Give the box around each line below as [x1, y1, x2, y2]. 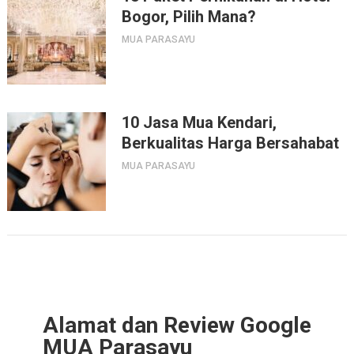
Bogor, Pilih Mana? [121, 6, 256, 26]
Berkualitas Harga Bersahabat [121, 133, 339, 153]
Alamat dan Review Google [42, 311, 311, 338]
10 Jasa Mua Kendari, [121, 112, 277, 132]
